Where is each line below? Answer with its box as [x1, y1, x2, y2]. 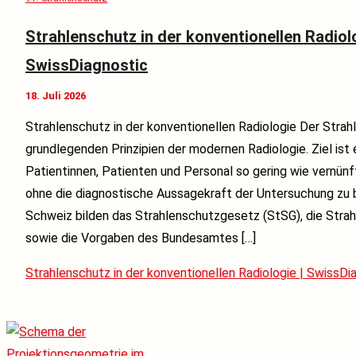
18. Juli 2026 [25, 89, 86, 102]
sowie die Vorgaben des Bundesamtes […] [25, 230, 256, 246]
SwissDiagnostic [25, 55, 148, 75]
